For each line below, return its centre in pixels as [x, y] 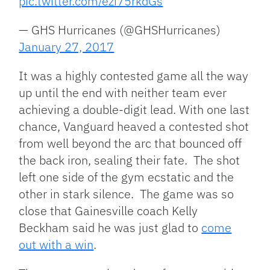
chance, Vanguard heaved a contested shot [134, 126]
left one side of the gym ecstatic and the [127, 177]
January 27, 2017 [67, 46]
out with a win [56, 244]
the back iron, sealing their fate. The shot [130, 160]
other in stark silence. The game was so [127, 193]
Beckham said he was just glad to [110, 227]
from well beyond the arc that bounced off [130, 143]
